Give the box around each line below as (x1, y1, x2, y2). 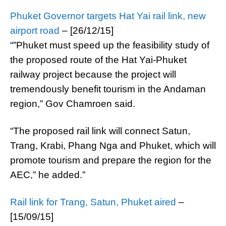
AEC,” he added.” (10, 169, 85, 180)
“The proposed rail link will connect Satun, (10, 126, 190, 136)
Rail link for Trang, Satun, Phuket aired (10, 197, 176, 207)
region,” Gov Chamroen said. (10, 98, 135, 109)
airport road (10, 25, 60, 36)
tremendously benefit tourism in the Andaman (10, 84, 206, 94)
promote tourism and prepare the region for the (10, 155, 211, 165)
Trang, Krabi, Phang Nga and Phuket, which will (10, 140, 216, 151)
